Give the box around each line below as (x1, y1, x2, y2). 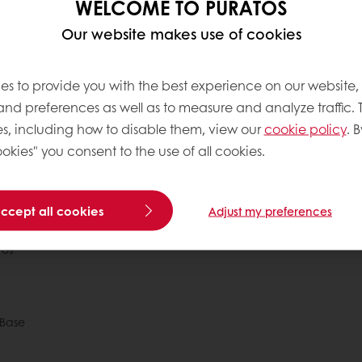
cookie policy (263, 119, 347, 138)
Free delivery (86, 181, 162, 200)
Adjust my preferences (208, 202, 332, 219)
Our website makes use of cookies (61, 23, 301, 44)
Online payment (199, 181, 294, 200)
